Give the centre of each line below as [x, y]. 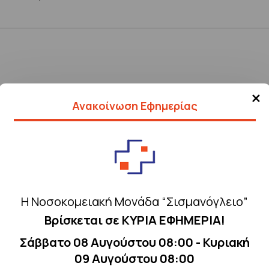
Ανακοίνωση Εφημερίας [134, 105]
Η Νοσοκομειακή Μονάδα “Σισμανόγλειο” [134, 201]
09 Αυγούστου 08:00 [134, 258]
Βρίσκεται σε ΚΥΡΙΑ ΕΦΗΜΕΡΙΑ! [134, 220]
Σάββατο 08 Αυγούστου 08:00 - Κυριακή [134, 242]
